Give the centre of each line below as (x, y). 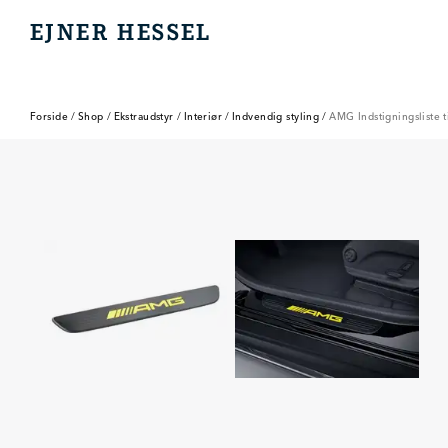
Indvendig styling (276, 116)
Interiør (203, 116)
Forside (49, 116)
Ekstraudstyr (143, 116)
